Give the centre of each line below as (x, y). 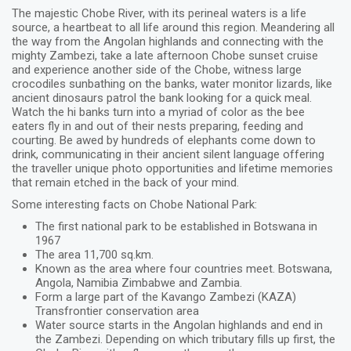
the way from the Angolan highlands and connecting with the (168, 42)
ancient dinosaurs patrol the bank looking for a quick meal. (162, 98)
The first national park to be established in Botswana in (176, 226)
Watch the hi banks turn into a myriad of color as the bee (158, 112)
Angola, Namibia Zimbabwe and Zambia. (139, 283)
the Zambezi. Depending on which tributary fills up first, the (185, 339)
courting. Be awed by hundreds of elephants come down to (164, 140)
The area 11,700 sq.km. (94, 255)
